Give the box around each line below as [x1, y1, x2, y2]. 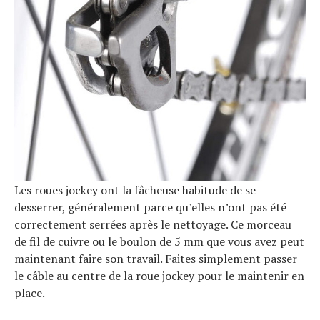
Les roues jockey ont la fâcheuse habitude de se [14, 181, 256, 198]
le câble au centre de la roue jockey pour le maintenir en [14, 267, 304, 284]
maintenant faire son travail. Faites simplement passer [14, 250, 297, 266]
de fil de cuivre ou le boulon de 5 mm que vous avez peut [14, 233, 304, 249]
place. [14, 284, 45, 301]
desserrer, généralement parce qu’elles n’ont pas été [14, 199, 286, 215]
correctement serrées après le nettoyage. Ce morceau [14, 216, 291, 232]
